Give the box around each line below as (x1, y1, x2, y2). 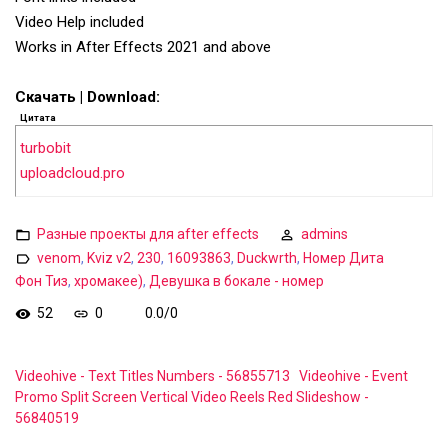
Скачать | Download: (15, 88, 160, 107)
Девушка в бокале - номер (149, 273, 324, 289)
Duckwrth (237, 249, 297, 266)
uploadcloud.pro (20, 164, 125, 183)
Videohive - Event (299, 368, 408, 384)
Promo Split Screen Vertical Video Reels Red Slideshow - (15, 389, 369, 405)
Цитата (20, 112, 56, 124)
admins (301, 225, 348, 242)
